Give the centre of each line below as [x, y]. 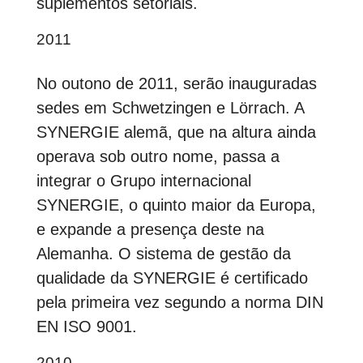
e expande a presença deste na [150, 230]
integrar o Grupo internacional [143, 181]
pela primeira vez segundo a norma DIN [179, 303]
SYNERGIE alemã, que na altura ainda [176, 132]
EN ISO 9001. [86, 327]
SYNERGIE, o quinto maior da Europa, [176, 205]
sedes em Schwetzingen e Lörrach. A [170, 108]
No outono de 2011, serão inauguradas [176, 84]
